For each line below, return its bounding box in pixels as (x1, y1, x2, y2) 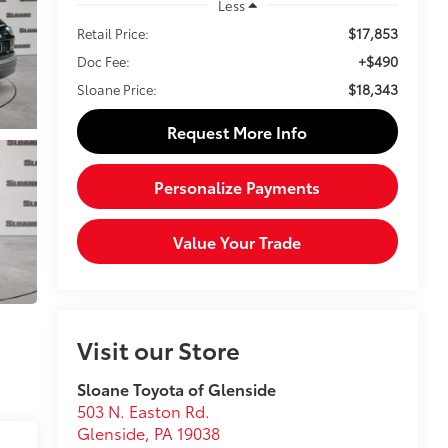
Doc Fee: (76, 51, 130, 70)
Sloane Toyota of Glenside (76, 377, 276, 401)
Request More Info (167, 119, 308, 143)
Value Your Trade (173, 229, 302, 253)
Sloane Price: (76, 79, 157, 98)
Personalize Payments (154, 174, 321, 198)
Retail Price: (76, 23, 149, 42)
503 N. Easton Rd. (76, 399, 210, 423)
